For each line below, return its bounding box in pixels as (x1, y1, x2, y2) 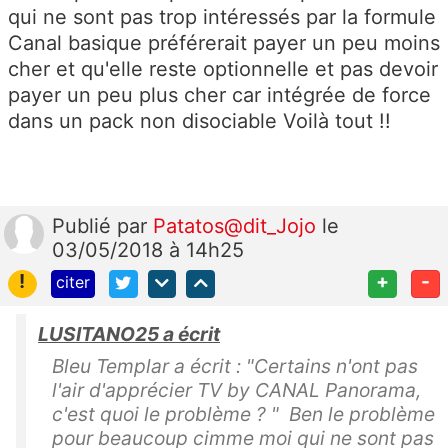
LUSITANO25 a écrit (38, 322, 220, 347)
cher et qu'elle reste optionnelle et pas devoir (8, 56, 438, 81)
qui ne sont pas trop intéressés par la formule (8, 4, 436, 29)
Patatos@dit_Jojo (153, 213, 322, 238)
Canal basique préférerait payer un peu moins (8, 30, 440, 55)
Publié (52, 213, 117, 238)
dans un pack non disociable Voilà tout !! (8, 108, 397, 133)
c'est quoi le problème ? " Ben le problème (52, 402, 435, 427)
